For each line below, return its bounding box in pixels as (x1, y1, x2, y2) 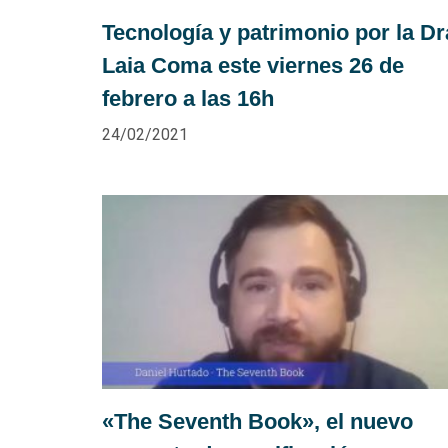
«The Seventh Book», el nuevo (102, 408, 413, 434)
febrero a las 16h (102, 85, 274, 111)
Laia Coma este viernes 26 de (102, 52, 404, 78)
